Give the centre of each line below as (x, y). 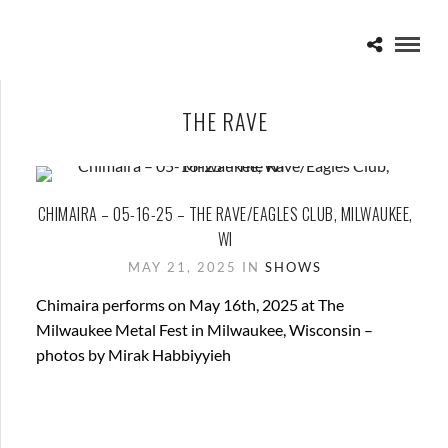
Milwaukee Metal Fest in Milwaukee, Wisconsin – (204, 329)
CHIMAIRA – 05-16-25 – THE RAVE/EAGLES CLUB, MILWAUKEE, (225, 214)
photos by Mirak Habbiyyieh (133, 354)
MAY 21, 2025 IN (196, 267)
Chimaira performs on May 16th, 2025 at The (190, 304)
